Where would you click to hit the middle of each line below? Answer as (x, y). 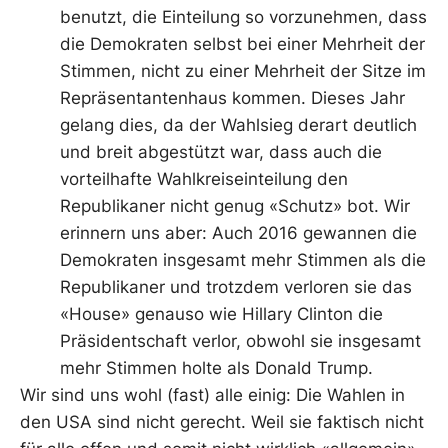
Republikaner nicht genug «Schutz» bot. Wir (235, 206)
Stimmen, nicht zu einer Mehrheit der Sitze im (243, 71)
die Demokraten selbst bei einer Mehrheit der (242, 44)
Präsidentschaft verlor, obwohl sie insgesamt (240, 341)
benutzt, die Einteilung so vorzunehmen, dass (243, 17)
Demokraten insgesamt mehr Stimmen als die (243, 260)
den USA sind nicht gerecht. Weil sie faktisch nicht (222, 422)
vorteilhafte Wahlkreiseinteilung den (204, 179)
